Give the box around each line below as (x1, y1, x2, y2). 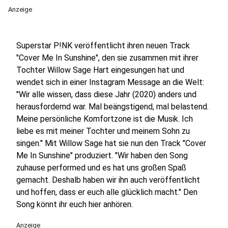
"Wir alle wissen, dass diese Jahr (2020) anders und (16, 90, 196, 99)
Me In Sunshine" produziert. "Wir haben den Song (16, 151, 188, 160)
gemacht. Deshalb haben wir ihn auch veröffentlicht (16, 175, 200, 185)
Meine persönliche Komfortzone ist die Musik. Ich (16, 114, 193, 124)
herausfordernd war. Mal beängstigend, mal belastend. (16, 102, 209, 111)
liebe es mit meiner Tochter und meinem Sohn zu (16, 126, 190, 136)
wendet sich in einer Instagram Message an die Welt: (16, 77, 204, 87)
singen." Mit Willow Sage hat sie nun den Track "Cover (16, 138, 206, 148)
